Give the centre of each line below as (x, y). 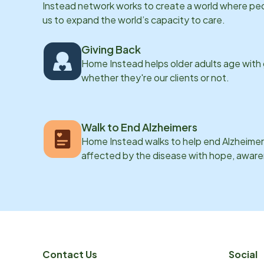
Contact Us (70, 254)
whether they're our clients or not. (155, 77)
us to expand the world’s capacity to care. (134, 20)
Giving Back (111, 49)
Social (243, 254)
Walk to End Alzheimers (139, 127)
